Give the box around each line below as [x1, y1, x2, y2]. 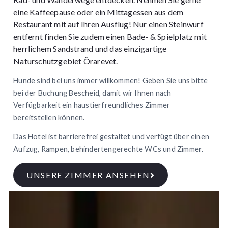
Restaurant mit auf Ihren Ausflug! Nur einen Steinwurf [13, 19, 204, 30]
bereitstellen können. [13, 112, 85, 122]
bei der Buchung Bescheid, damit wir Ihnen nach [13, 88, 172, 97]
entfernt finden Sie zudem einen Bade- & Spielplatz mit [13, 32, 207, 42]
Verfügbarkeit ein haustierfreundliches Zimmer [13, 100, 170, 109]
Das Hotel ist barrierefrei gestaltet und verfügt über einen [13, 132, 209, 141]
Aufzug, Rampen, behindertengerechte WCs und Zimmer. [13, 145, 204, 154]
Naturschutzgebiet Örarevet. [13, 56, 118, 66]
